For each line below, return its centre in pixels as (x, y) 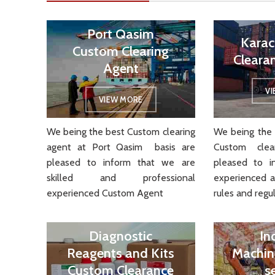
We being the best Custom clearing (121, 131)
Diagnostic (121, 236)
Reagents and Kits (121, 253)
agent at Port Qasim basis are (121, 147)
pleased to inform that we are (121, 162)
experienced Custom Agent (105, 193)
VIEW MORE (121, 99)
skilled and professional (121, 177)
